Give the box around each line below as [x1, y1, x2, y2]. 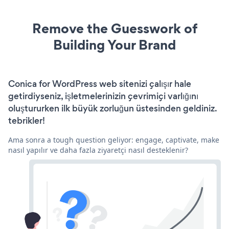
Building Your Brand [53, 35, 176, 55]
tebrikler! [8, 114, 45, 127]
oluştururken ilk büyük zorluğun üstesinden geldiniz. [8, 102, 217, 115]
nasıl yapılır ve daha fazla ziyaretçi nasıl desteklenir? [8, 145, 188, 155]
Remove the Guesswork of [32, 19, 197, 38]
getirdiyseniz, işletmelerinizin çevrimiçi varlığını [8, 90, 198, 103]
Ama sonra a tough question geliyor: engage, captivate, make [8, 135, 219, 145]
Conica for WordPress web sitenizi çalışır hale [8, 78, 191, 90]
